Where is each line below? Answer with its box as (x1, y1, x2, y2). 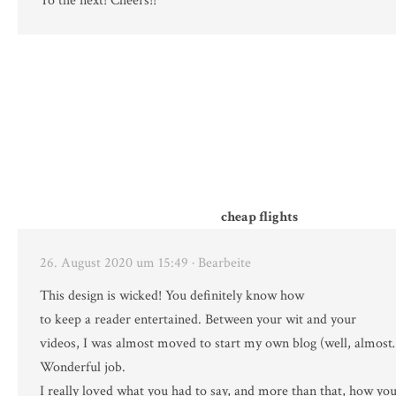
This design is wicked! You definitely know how (40, 286, 304, 306)
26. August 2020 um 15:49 (40, 254, 188, 273)
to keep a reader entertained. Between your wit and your (40, 310, 356, 330)
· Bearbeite (192, 254, 251, 273)
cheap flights (220, 208, 298, 227)
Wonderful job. (40, 358, 126, 377)
